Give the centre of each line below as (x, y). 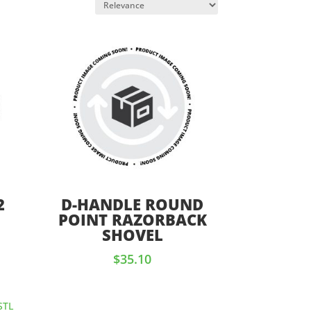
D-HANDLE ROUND (133, 204)
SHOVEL (132, 235)
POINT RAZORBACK (132, 220)
